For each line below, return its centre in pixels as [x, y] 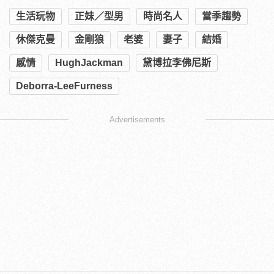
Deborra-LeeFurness [64, 86]
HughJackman [89, 63]
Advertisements [137, 120]
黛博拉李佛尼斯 [177, 63]
